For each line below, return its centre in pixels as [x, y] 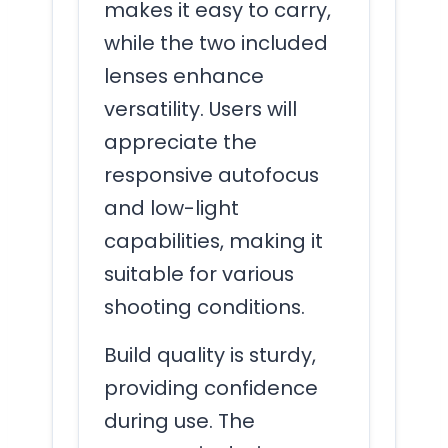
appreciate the [180, 142]
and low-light [171, 208]
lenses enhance [184, 76]
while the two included [216, 43]
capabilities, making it [213, 241]
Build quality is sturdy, [210, 355]
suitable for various [199, 274]
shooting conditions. [204, 307]
